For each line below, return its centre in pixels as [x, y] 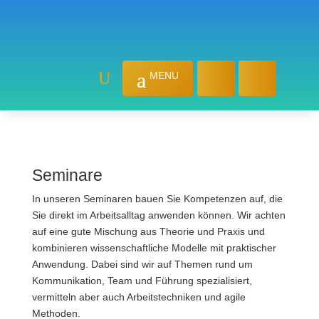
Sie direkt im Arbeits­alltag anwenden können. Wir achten [158, 215]
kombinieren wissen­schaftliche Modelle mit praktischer [154, 248]
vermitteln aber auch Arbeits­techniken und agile [138, 297]
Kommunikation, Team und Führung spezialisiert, [142, 281]
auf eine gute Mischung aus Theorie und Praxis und [148, 231]
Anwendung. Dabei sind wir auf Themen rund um [142, 264]
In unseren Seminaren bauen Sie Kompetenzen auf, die [157, 199]
